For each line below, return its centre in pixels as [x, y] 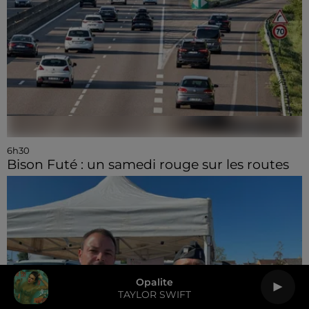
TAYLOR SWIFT [154, 294]
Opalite [154, 282]
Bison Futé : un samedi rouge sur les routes [148, 164]
